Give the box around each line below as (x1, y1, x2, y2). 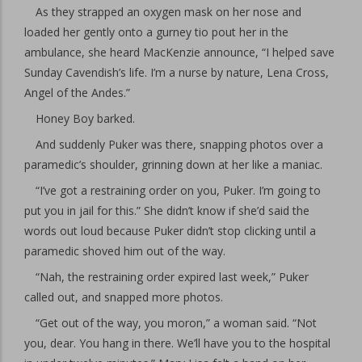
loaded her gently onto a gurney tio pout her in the (24, 24, 288, 40)
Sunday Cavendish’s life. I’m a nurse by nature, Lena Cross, (24, 65, 329, 80)
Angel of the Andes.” (24, 85, 130, 100)
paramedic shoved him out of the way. (24, 243, 225, 259)
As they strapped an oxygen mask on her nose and (36, 4, 301, 19)
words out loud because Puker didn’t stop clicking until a (24, 223, 316, 238)
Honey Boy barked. (36, 111, 135, 126)
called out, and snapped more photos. (24, 289, 223, 305)
